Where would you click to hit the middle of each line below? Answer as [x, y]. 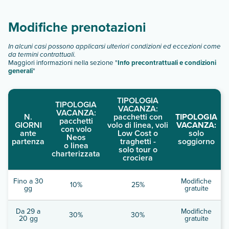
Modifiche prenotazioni [77, 27]
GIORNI [28, 125]
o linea [76, 145]
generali [20, 71]
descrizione [37, 7]
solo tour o [138, 149]
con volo [76, 129]
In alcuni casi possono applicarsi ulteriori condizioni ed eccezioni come [114, 46]
